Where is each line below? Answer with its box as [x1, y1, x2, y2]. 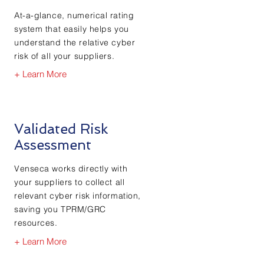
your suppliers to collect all [14, 177, 125, 187]
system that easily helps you [14, 24, 129, 34]
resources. [14, 217, 58, 228]
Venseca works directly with [14, 163, 128, 174]
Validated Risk [14, 121, 108, 137]
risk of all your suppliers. [14, 51, 115, 61]
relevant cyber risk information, [14, 190, 141, 201]
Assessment [14, 137, 91, 153]
